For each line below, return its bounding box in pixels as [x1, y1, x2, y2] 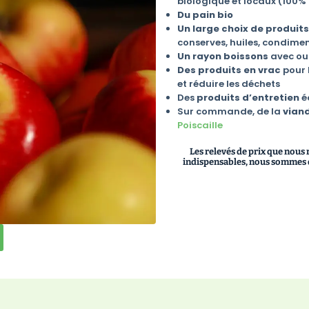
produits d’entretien [196, 90, 299, 104]
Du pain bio [177, 8, 235, 21]
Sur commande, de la [177, 104, 283, 118]
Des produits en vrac [177, 63, 281, 77]
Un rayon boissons [177, 49, 268, 63]
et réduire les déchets [177, 77, 280, 90]
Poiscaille [177, 118, 223, 132]
